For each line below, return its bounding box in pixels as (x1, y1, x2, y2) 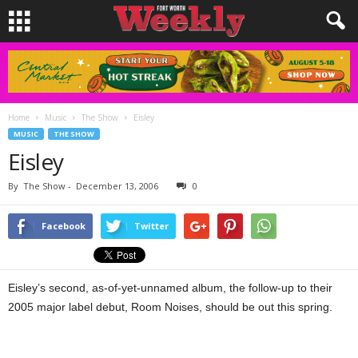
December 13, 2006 (76, 180, 158, 192)
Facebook (42, 220, 86, 232)
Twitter (134, 220, 169, 232)
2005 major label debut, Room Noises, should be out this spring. (8, 300, 332, 313)
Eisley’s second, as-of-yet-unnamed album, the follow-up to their (8, 281, 332, 294)
